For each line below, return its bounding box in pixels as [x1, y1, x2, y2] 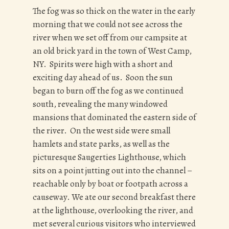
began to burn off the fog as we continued [33, 84, 184, 97]
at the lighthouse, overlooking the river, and [33, 204, 193, 216]
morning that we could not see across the [33, 18, 182, 30]
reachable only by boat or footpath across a [33, 177, 188, 190]
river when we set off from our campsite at [33, 31, 187, 43]
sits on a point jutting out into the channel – [33, 164, 192, 176]
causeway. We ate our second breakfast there [33, 191, 196, 203]
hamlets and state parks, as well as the [33, 138, 170, 150]
